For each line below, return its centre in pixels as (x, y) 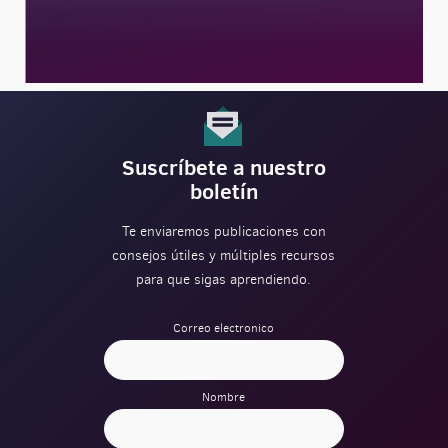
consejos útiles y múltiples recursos (224, 255)
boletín (223, 191)
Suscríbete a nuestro (223, 167)
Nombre (224, 396)
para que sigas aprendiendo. (224, 279)
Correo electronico (224, 327)
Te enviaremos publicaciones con (223, 231)
